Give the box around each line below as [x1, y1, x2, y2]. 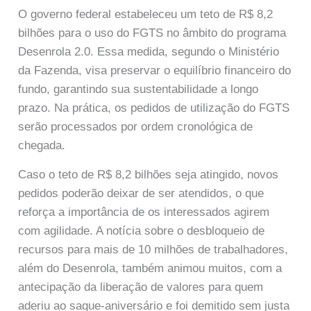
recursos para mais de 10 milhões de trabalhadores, [18, 243, 289, 257]
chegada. [18, 138, 66, 152]
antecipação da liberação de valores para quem [18, 280, 264, 294]
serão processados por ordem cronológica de [18, 119, 253, 133]
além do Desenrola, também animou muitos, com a [18, 262, 283, 276]
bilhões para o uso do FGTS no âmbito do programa [18, 26, 287, 40]
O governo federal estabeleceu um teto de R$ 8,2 [18, 7, 274, 21]
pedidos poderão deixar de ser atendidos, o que [18, 187, 264, 201]
